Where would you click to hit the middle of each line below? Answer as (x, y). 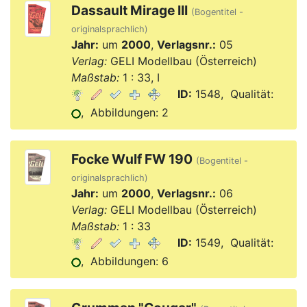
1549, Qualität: (232, 243)
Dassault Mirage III (129, 10)
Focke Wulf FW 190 (132, 159)
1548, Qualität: (232, 94)
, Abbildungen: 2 (124, 112)
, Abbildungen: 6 (124, 261)
